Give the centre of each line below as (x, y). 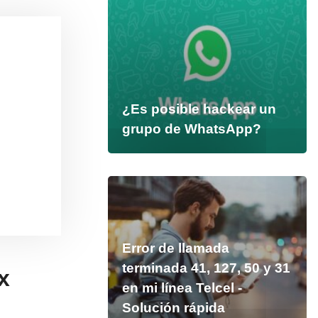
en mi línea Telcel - (182, 288)
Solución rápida (173, 308)
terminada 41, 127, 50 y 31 (206, 268)
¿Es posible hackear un (199, 109)
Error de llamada (175, 248)
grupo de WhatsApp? (191, 129)
